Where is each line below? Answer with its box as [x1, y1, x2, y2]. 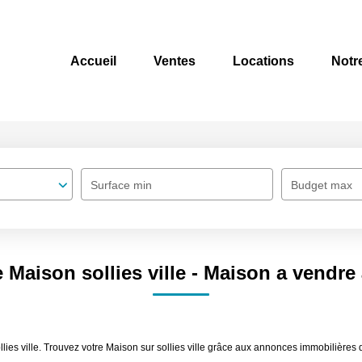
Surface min [90, 179, 152, 192]
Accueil [70, 53, 116, 68]
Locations [233, 53, 294, 68]
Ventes [154, 53, 196, 68]
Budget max [291, 179, 352, 192]
